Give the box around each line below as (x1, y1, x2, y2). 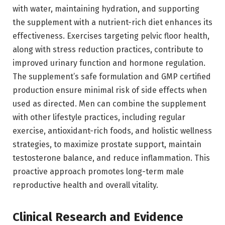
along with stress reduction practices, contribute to (13, 44, 203, 54)
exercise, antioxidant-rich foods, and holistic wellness (13, 126, 212, 136)
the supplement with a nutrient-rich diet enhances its (13, 17, 212, 27)
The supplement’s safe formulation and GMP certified (13, 71, 211, 81)
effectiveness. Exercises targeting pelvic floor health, (13, 31, 209, 41)
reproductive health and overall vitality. (13, 180, 158, 190)
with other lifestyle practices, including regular (13, 112, 185, 122)
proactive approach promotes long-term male (13, 166, 184, 176)
